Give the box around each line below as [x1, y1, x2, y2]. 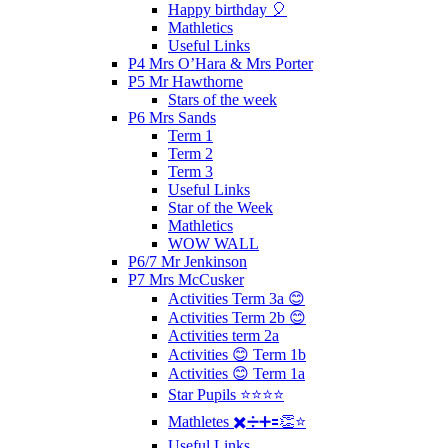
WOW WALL [168, 234, 259, 252]
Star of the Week [168, 198, 273, 216]
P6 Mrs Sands [128, 108, 216, 126]
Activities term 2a [168, 326, 279, 344]
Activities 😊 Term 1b [168, 345, 306, 363]
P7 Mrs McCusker [128, 270, 244, 288]
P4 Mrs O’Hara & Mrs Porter [128, 54, 313, 72]
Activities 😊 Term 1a [168, 364, 305, 382]
